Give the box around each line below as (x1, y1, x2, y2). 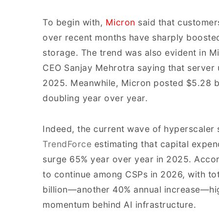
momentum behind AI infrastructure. (43, 199, 196, 210)
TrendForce (43, 139, 91, 149)
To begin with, (43, 17, 106, 27)
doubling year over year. (43, 93, 148, 103)
